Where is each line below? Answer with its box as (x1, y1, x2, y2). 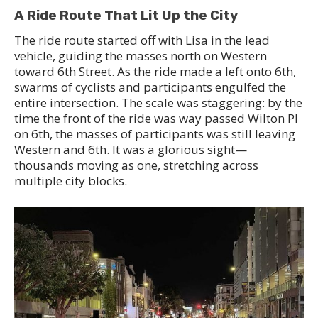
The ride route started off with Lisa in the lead (14, 32, 270, 49)
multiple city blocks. (14, 172, 127, 190)
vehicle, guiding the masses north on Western (14, 48, 267, 65)
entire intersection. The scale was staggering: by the (14, 94, 302, 111)
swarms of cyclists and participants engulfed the (14, 79, 286, 96)
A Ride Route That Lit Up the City (14, 7, 238, 24)
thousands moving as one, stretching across (14, 157, 258, 174)
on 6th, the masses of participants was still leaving (14, 126, 295, 143)
